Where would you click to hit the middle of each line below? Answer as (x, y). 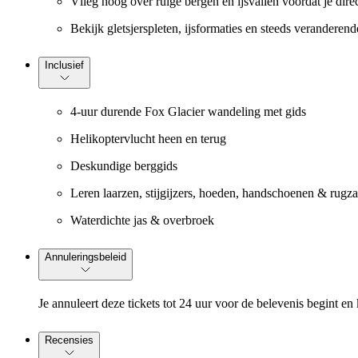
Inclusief (64, 65)
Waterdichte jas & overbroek (142, 220)
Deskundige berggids (124, 165)
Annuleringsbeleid (86, 257)
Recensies (69, 340)
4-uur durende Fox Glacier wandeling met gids (188, 111)
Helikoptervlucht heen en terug (148, 138)
